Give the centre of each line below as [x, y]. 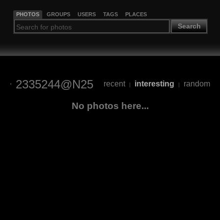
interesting [154, 84]
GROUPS [58, 14]
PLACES [136, 14]
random [197, 84]
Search [189, 26]
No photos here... [110, 106]
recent [114, 84]
